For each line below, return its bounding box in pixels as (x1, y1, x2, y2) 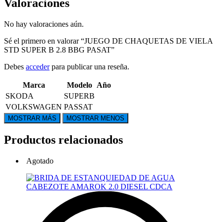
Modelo (66, 81, 92, 90)
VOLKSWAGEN (5, 103, 62, 111)
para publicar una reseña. (50, 62, 129, 71)
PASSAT (64, 103, 93, 111)
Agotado (26, 156, 54, 165)
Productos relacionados (4, 133, 123, 146)
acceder (26, 62, 50, 71)
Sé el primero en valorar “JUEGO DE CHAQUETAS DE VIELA (4, 37, 213, 46)
